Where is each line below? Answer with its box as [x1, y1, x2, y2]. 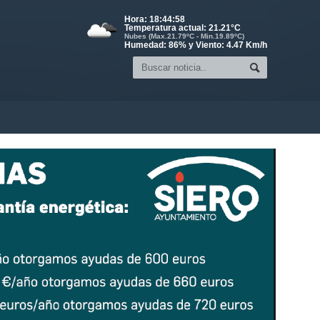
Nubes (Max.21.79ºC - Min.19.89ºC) [124, 32, 244, 40]
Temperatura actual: [124, 23, 209, 33]
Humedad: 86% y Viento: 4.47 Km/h [124, 40, 267, 50]
